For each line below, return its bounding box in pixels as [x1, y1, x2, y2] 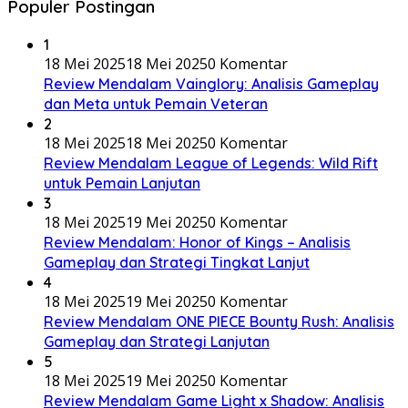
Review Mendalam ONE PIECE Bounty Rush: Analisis [44, 311, 394, 331]
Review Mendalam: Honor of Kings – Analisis [44, 232, 351, 251]
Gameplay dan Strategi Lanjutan [44, 331, 270, 351]
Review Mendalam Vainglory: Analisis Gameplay [44, 74, 379, 93]
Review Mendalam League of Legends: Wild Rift [44, 153, 378, 172]
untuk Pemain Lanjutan [44, 173, 200, 192]
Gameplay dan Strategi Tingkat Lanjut [44, 252, 310, 271]
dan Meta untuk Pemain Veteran [44, 94, 268, 113]
